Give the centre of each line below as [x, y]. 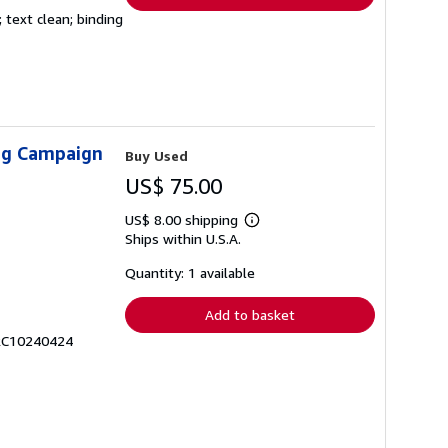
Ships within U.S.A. [183, 238]
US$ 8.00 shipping [183, 219]
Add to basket [250, 314]
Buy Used [156, 155]
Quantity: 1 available [190, 272]
